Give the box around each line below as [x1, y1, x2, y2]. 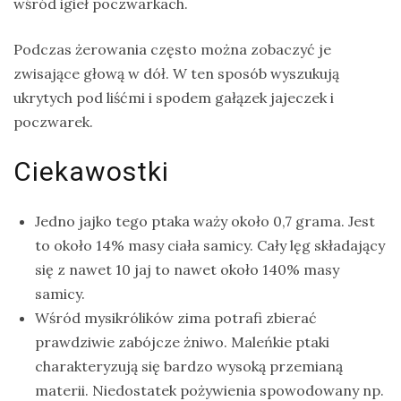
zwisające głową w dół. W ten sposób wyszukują [13, 64, 339, 82]
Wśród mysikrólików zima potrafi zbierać [35, 308, 317, 327]
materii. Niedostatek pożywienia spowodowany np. [35, 380, 384, 399]
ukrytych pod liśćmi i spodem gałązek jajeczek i [13, 88, 334, 107]
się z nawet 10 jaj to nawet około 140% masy [35, 260, 339, 278]
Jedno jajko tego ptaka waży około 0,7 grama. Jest [35, 211, 375, 230]
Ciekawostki [13, 155, 169, 187]
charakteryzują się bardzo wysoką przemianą [35, 356, 343, 375]
